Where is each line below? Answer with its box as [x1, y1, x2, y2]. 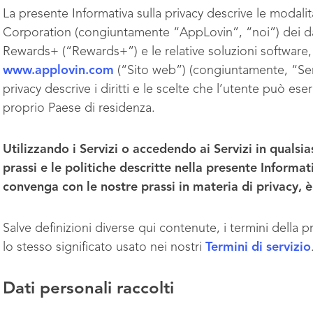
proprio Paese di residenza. [3, 102, 159, 115]
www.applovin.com [3, 64, 114, 77]
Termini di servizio [205, 241, 311, 254]
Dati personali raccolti [3, 281, 174, 298]
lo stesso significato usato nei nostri [3, 241, 205, 254]
